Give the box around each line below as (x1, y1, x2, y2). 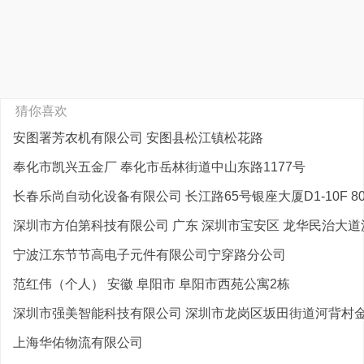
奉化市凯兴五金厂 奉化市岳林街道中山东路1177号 (13, 160, 305, 174)
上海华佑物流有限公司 (13, 336, 143, 349)
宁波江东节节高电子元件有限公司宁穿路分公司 (13, 248, 286, 262)
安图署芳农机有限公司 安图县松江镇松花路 (13, 131, 263, 145)
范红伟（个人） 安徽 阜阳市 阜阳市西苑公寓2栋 (13, 277, 290, 291)
